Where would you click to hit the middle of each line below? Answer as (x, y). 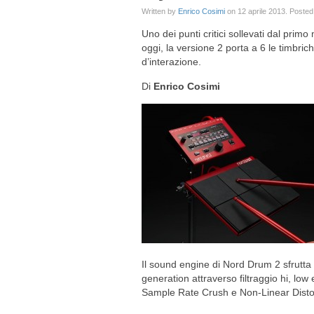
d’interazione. (171, 62)
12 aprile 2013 (261, 11)
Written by (160, 11)
